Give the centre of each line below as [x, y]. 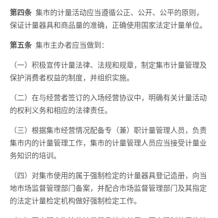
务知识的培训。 [35, 155]
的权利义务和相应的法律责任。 [61, 110]
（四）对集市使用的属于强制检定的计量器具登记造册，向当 [108, 175]
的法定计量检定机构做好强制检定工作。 [75, 200]
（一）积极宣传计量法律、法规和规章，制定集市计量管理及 [108, 64]
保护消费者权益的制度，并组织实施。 [72, 77]
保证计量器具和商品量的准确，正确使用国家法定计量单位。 [108, 25]
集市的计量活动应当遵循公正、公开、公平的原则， [118, 12]
